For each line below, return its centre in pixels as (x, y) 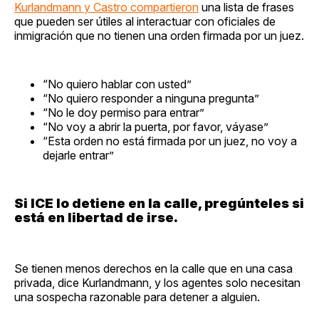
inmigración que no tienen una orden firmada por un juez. (159, 35)
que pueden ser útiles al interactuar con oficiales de (145, 21)
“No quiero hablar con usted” (117, 84)
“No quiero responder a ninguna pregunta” (151, 98)
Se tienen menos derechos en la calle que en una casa (153, 268)
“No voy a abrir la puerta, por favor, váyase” (156, 126)
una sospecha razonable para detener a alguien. (137, 297)
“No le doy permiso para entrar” (124, 112)
